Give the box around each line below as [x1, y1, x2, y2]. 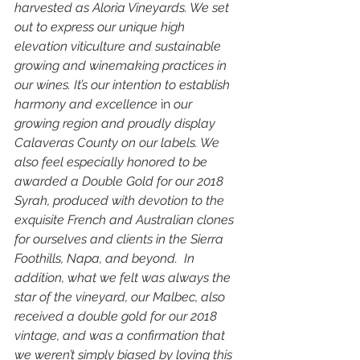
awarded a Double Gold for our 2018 [14, 174, 227, 190]
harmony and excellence [14, 96, 161, 112]
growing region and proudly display [14, 116, 219, 132]
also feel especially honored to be [14, 154, 211, 170]
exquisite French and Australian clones [14, 212, 237, 228]
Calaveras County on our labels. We [14, 135, 223, 151]
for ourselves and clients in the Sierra [14, 231, 227, 247]
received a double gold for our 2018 [14, 309, 220, 325]
